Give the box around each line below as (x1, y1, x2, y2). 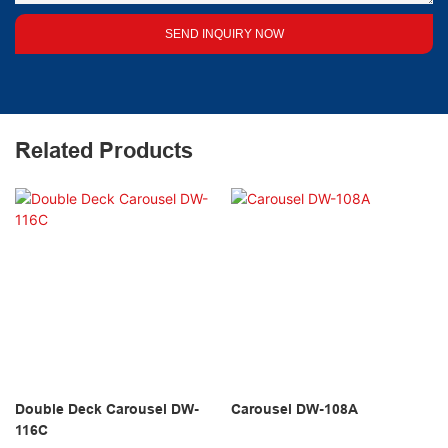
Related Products (15, 137, 193, 164)
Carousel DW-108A (230, 400, 358, 417)
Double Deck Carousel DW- (15, 400, 199, 417)
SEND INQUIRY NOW (164, 26, 284, 41)
